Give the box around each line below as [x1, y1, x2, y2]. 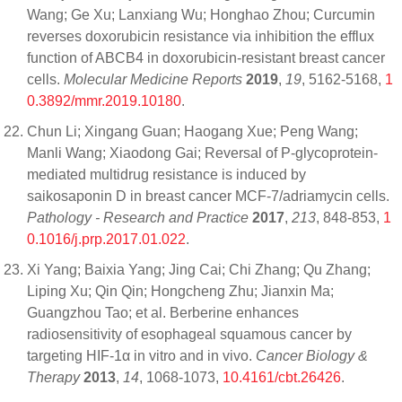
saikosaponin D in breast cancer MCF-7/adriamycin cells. [27, 188, 389, 204]
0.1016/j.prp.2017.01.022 [27, 231, 186, 247]
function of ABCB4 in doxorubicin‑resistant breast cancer [27, 49, 385, 66]
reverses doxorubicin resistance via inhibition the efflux [27, 28, 374, 44]
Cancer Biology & [256, 347, 368, 363]
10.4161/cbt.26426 [223, 369, 341, 385]
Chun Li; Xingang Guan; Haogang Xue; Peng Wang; [27, 123, 358, 139]
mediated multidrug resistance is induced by [27, 166, 306, 182]
